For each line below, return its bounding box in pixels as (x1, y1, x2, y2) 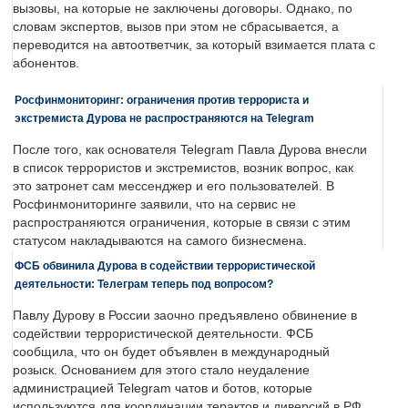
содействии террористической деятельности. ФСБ (13, 327, 313, 342)
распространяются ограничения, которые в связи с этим (13, 216, 351, 230)
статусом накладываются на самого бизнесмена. (13, 234, 307, 249)
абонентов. (13, 56, 79, 71)
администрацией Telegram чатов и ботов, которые (13, 382, 312, 396)
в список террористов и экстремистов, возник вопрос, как (13, 161, 353, 176)
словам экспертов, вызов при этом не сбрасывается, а (13, 20, 339, 35)
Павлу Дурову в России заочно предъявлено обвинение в (13, 309, 357, 323)
